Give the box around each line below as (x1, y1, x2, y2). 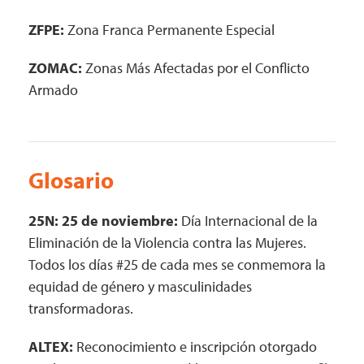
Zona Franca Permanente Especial (64, 20, 275, 39)
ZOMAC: (28, 58, 82, 77)
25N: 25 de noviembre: (28, 211, 178, 230)
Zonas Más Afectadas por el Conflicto (82, 58, 310, 77)
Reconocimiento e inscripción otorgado (76, 337, 317, 356)
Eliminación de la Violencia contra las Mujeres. (28, 233, 306, 252)
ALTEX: (28, 337, 76, 356)
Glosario (28, 166, 114, 194)
